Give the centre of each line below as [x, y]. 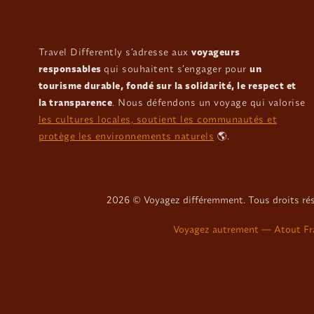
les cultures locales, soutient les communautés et [158, 120]
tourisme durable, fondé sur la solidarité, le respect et [167, 86]
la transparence [75, 103]
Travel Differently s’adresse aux [115, 52]
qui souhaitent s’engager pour [177, 69]
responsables [71, 69]
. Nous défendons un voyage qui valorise [209, 103]
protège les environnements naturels [126, 136]
